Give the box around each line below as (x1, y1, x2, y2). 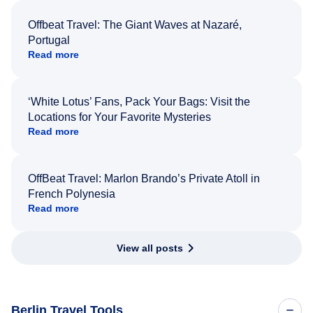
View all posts (116, 242, 183, 254)
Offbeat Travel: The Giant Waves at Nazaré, (28, 18, 242, 31)
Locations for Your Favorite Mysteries (28, 110, 211, 123)
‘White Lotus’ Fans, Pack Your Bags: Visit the (28, 95, 250, 108)
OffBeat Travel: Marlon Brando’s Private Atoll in (28, 172, 260, 184)
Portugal (28, 34, 70, 46)
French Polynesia (28, 187, 115, 200)
